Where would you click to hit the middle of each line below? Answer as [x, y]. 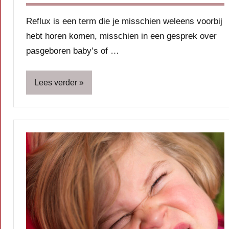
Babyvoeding [54, 137]
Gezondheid [53, 198]
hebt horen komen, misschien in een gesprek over [121, 36]
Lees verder [56, 82]
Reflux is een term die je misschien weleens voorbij [124, 21]
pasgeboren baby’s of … [73, 51]
